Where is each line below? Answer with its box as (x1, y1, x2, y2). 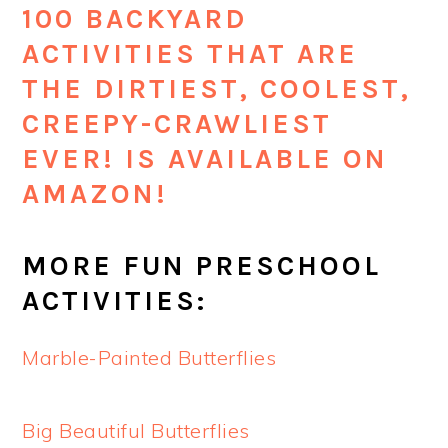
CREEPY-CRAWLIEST (22, 108, 333, 141)
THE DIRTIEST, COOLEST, (22, 73, 412, 106)
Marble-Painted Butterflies (22, 345, 277, 371)
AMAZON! (22, 178, 169, 211)
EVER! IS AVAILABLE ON (22, 143, 389, 176)
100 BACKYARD (22, 3, 248, 36)
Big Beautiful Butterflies (22, 418, 250, 444)
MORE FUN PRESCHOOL (22, 250, 382, 283)
